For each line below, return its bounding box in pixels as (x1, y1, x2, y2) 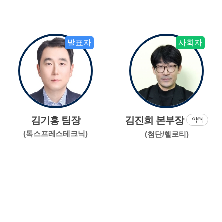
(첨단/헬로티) (144, 130, 189, 139)
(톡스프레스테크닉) (23, 129, 88, 138)
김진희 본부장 (125, 114, 186, 126)
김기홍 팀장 (31, 114, 80, 126)
